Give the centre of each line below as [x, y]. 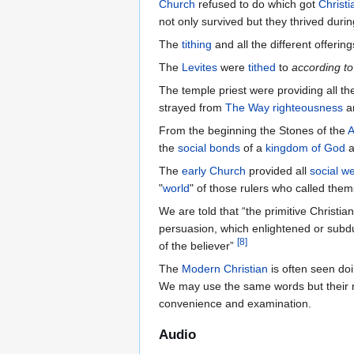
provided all [278, 171]
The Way [247, 108]
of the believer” [198, 246]
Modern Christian [225, 269]
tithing [197, 45]
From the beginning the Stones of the [253, 131]
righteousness [308, 108]
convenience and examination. [235, 304]
